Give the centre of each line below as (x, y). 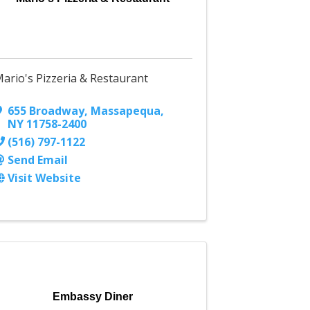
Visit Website (45, 178)
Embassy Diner (93, 297)
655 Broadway (46, 111)
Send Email (38, 160)
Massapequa (126, 111)
